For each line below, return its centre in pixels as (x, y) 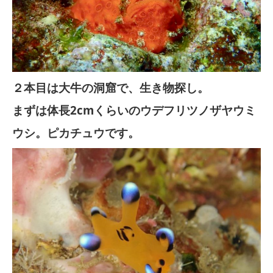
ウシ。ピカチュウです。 (76, 133)
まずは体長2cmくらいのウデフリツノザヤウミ (134, 110)
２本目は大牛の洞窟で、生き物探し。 (111, 87)
